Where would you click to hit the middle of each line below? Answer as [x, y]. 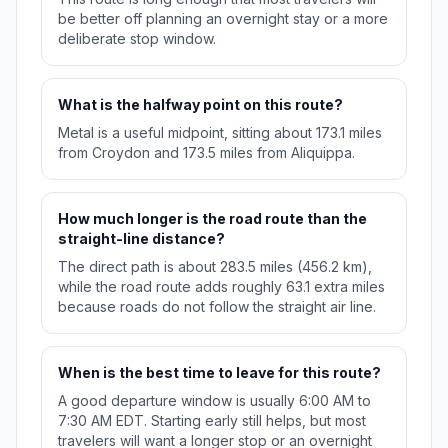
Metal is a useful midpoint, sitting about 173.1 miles [220, 133]
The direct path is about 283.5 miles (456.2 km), [215, 267]
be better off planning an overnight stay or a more [223, 19]
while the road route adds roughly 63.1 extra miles [221, 287]
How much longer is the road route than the [212, 219]
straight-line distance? [141, 239]
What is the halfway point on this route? [200, 105]
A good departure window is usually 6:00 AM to [214, 401]
